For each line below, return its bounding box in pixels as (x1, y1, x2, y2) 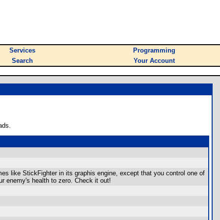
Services (9, 47, 35, 54)
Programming (133, 47, 175, 54)
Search (12, 57, 33, 64)
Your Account (134, 57, 175, 64)
